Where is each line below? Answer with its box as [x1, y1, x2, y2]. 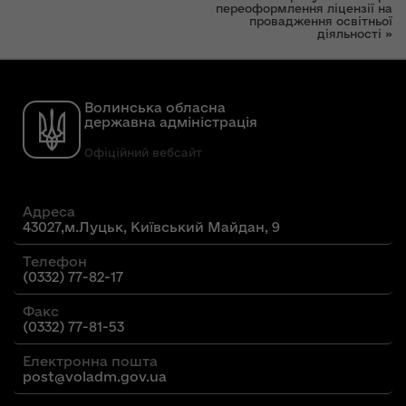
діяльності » [317, 27, 392, 40]
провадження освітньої [249, 14, 392, 27]
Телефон [23, 254, 87, 269]
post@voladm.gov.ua [23, 369, 167, 384]
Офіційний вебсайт [84, 146, 202, 159]
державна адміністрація [84, 114, 257, 130]
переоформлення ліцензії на [216, 2, 392, 14]
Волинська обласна [84, 100, 226, 115]
